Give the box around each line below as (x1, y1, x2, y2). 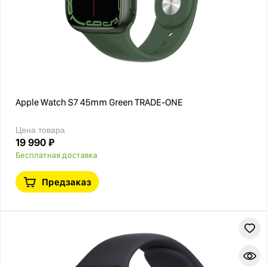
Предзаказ (41, 176, 91, 188)
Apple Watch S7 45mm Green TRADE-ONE (15, 97, 183, 108)
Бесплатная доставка (15, 150, 97, 160)
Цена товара (15, 125, 65, 135)
